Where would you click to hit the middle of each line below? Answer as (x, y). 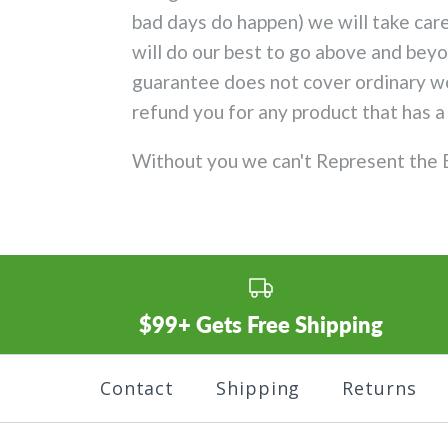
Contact (137, 388)
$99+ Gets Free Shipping (261, 325)
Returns (379, 388)
